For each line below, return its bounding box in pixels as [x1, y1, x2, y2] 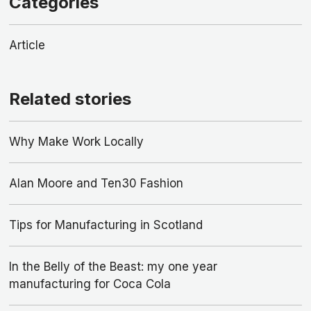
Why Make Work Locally [8, 135, 144, 149]
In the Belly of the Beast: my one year [8, 260, 217, 274]
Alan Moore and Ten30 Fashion [8, 176, 183, 191]
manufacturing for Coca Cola [8, 277, 171, 292]
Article [8, 38, 45, 53]
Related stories [8, 89, 131, 110]
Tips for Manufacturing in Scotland [8, 218, 203, 233]
